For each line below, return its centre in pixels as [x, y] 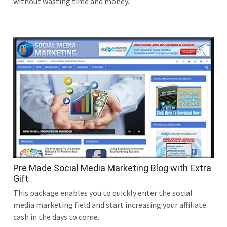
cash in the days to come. [56, 217]
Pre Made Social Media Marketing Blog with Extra [112, 168]
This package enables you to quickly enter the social [103, 192]
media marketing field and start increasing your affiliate [110, 204]
